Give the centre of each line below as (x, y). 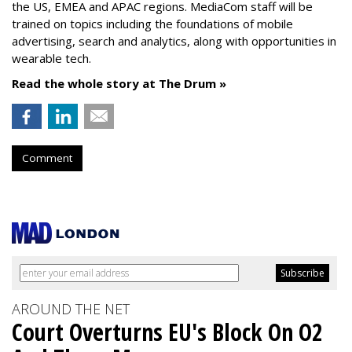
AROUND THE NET (71, 309)
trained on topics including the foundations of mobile (152, 24)
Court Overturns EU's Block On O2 (167, 332)
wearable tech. (51, 58)
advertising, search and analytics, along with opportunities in (174, 41)
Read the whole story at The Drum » (119, 83)
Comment (47, 158)
